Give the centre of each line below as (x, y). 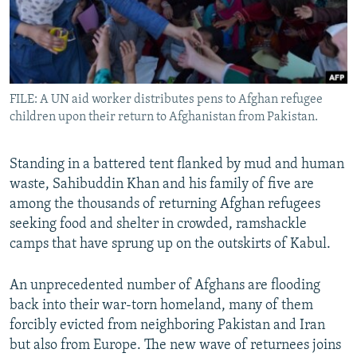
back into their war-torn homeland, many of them (161, 306)
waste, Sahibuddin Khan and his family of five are (162, 185)
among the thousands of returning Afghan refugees (165, 205)
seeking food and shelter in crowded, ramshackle (158, 225)
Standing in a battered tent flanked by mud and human (177, 165)
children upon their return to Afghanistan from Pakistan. (164, 118)
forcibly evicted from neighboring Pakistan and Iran (167, 326)
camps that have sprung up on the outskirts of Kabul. (170, 245)
